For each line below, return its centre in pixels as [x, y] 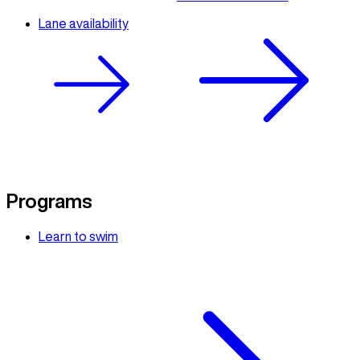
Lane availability [84, 24]
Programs [49, 201]
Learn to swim [78, 236]
